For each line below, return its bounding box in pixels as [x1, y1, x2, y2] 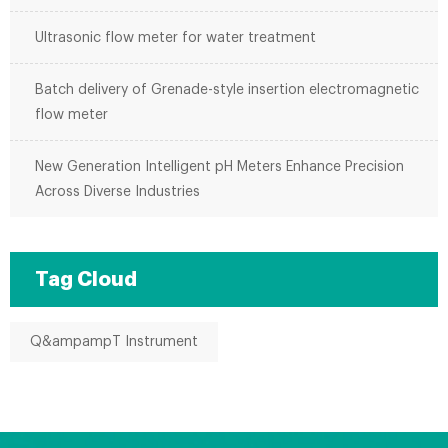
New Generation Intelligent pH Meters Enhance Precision [35, 160, 404, 174]
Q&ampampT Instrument [30, 335, 198, 349]
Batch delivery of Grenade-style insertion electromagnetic [35, 83, 419, 97]
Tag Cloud [35, 269, 137, 290]
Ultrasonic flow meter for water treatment [35, 31, 316, 45]
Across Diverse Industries [35, 185, 200, 199]
